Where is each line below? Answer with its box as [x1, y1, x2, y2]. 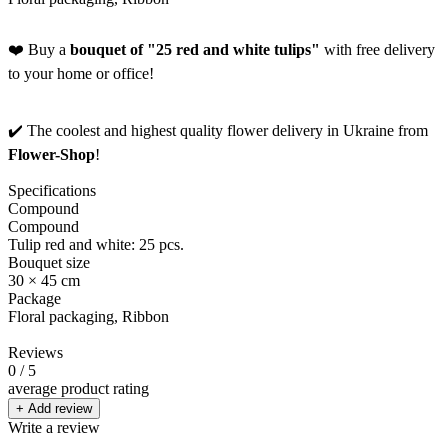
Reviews [8, 343, 63, 361]
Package [8, 289, 61, 307]
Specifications [8, 181, 96, 199]
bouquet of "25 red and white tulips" [70, 40, 324, 58]
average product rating [8, 379, 149, 397]
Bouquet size [8, 253, 90, 271]
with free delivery [324, 40, 435, 58]
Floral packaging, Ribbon [8, 307, 169, 325]
